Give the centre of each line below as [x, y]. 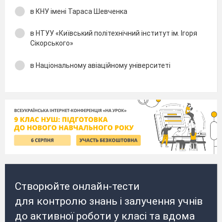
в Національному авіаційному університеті [100, 65]
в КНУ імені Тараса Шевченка [79, 11]
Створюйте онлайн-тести [77, 187]
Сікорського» [52, 43]
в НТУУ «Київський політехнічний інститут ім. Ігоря [114, 33]
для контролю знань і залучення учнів [109, 201]
